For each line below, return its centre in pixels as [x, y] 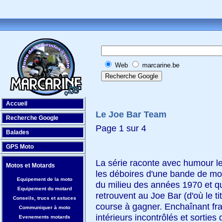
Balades [18, 132]
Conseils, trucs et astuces [45, 198]
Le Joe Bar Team [131, 114]
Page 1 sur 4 [121, 128]
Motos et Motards [30, 166]
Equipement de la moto [45, 179]
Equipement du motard [45, 189]
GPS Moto [20, 147]
